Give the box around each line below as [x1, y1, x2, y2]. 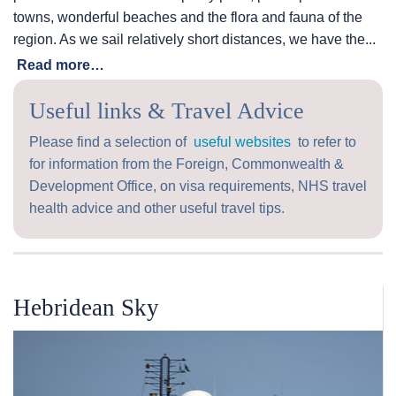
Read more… [17, 57, 104, 73]
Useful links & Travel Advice [29, 98, 304, 125]
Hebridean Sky [13, 293, 159, 321]
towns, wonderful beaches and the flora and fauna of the [13, 10, 362, 26]
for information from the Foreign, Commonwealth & [29, 156, 344, 172]
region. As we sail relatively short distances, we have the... [13, 32, 376, 48]
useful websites [194, 134, 291, 150]
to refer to [291, 134, 356, 150]
